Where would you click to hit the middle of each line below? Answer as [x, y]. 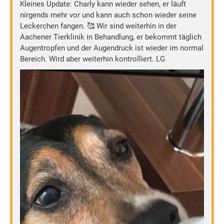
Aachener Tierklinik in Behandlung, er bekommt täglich [111, 37]
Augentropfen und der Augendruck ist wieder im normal [112, 48]
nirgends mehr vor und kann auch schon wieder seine [108, 15]
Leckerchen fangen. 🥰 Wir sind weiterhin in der [98, 26]
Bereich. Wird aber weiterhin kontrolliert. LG [92, 59]
